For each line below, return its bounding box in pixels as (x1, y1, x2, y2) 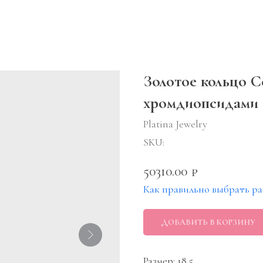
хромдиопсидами (143, 93, 258, 113)
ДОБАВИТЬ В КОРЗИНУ (161, 217, 255, 227)
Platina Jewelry (143, 117, 207, 130)
